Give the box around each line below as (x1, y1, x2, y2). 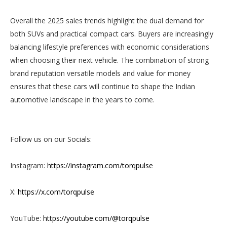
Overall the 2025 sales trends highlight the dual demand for (10, 16, 204, 25)
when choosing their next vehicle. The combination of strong (10, 55, 209, 65)
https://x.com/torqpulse (18, 187, 94, 197)
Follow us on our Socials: (10, 134, 92, 144)
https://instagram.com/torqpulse (47, 161, 153, 170)
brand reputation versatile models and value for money (10, 68, 191, 78)
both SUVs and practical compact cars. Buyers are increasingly (10, 29, 213, 39)
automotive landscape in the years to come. (10, 95, 155, 104)
